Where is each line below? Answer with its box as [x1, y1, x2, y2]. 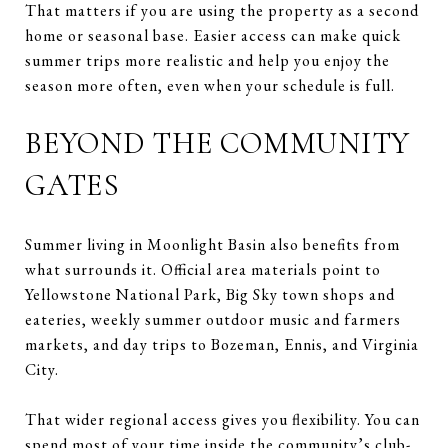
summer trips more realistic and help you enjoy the [25, 49, 390, 71]
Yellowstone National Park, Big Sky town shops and [25, 283, 395, 305]
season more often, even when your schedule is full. [25, 74, 395, 96]
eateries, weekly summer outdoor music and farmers [25, 308, 401, 330]
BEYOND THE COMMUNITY [25, 124, 410, 162]
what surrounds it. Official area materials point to [25, 258, 381, 280]
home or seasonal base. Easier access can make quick [25, 24, 401, 46]
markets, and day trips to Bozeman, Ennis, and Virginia [25, 333, 419, 355]
